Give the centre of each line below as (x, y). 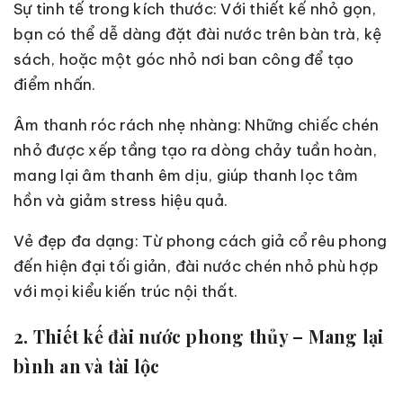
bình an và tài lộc (87, 366)
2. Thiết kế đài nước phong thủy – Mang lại (199, 336)
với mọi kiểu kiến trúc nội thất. (125, 291)
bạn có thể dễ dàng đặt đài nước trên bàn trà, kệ (197, 34)
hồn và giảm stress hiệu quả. (121, 200)
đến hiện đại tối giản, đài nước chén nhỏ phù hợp (196, 266)
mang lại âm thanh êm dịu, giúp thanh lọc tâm (186, 175)
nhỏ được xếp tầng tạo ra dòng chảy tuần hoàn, (196, 150)
